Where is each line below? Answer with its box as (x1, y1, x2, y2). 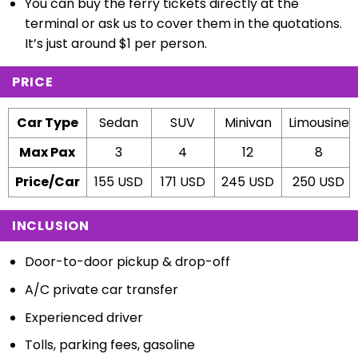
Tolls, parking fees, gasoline (24, 336, 195, 355)
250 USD (292, 173, 345, 192)
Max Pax (19, 143, 76, 162)
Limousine (288, 113, 349, 133)
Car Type (16, 113, 78, 133)
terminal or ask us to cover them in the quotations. (24, 14, 342, 34)
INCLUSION (11, 217, 89, 236)
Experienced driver (24, 308, 143, 327)
